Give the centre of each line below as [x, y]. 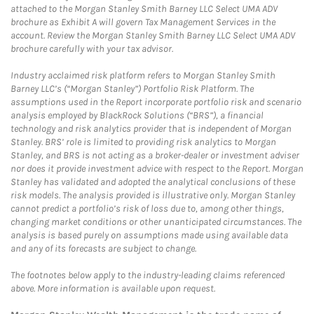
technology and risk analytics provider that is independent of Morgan [151, 129]
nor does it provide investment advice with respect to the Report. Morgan [157, 169]
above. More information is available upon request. [113, 288]
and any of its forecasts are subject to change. [103, 248]
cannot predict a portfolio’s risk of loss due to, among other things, [147, 209]
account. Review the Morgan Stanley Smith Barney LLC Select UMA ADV [153, 35]
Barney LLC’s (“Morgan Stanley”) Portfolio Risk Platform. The [132, 89]
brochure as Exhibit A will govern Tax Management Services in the [143, 22]
